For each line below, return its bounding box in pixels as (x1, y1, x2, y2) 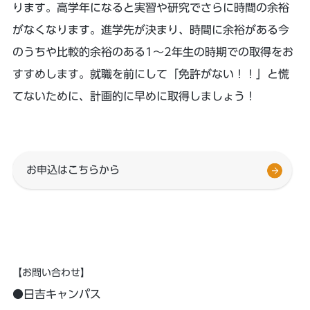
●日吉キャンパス (12, 289, 101, 300)
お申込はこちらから (26, 165, 120, 175)
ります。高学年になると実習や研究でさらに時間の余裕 (12, 2, 289, 13)
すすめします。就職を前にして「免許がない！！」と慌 (12, 69, 289, 80)
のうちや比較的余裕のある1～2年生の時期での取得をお (12, 46, 293, 57)
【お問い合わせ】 (12, 268, 90, 277)
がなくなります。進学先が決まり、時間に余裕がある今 (12, 24, 289, 35)
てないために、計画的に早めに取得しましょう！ (12, 91, 256, 102)
